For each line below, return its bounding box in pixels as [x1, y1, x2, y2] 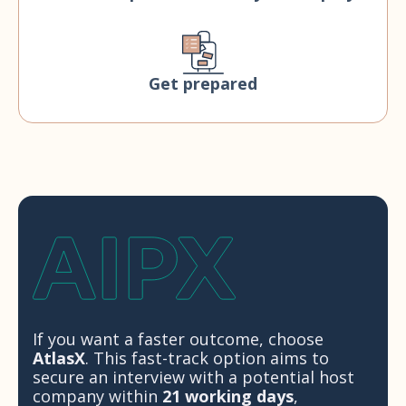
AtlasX [33, 347, 85, 370]
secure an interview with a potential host [33, 366, 354, 389]
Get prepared [149, 72, 257, 95]
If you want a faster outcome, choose [33, 328, 324, 351]
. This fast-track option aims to [85, 347, 329, 370]
